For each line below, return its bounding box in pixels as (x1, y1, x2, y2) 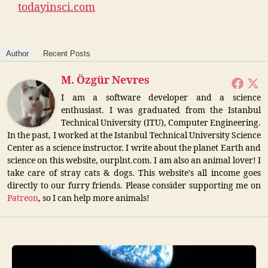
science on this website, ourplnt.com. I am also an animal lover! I (7, 155, 261, 166)
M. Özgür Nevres (61, 73, 150, 87)
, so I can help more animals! (38, 193, 150, 203)
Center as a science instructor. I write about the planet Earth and (7, 142, 261, 153)
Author (6, 48, 29, 58)
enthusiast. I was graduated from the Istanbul (61, 105, 261, 115)
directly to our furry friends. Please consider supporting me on (7, 180, 261, 191)
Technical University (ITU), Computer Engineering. (61, 117, 261, 128)
